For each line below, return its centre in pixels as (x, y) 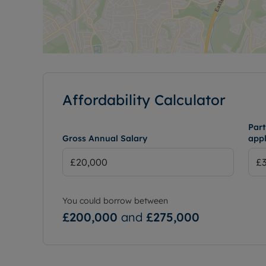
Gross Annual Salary (105, 138)
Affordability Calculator (144, 99)
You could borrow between (115, 200)
